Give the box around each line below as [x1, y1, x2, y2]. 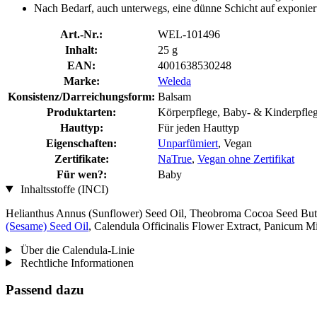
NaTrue [158, 152, 192, 165]
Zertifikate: [54, 152, 109, 165]
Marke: [63, 74, 100, 87]
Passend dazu [6, 282, 84, 298]
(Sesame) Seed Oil [6, 219, 88, 232]
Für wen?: [56, 168, 107, 180]
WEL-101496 [158, 28, 220, 40]
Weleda [158, 74, 191, 87]
